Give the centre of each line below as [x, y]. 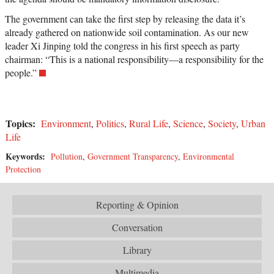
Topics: [22, 123]
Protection [23, 169]
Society [222, 123]
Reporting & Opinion [137, 204]
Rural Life [149, 123]
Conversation [137, 227]
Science [188, 123]
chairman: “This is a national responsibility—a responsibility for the [134, 59]
